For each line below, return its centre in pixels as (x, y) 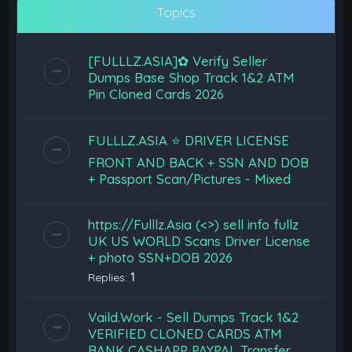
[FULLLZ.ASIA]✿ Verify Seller (178, 61)
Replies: (110, 277)
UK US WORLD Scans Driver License (200, 241)
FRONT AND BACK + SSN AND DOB (199, 162)
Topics (176, 12)
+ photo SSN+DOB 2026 (161, 257)
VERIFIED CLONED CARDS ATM (187, 334)
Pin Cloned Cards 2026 (156, 94)
